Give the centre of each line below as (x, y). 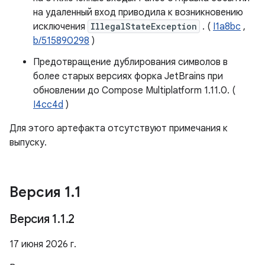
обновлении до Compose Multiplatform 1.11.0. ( (134, 91)
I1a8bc (227, 27)
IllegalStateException (144, 26)
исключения (60, 27)
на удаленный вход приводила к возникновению (138, 12)
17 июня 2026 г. (43, 244)
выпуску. (28, 143)
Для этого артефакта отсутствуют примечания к (119, 128)
